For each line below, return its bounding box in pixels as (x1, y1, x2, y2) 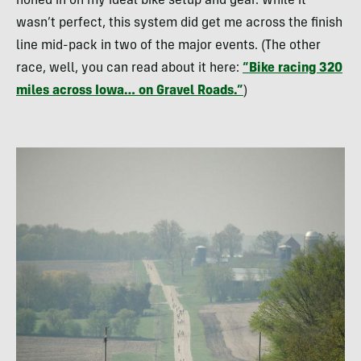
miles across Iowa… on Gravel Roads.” (16, 85, 243, 98)
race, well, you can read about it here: (16, 62, 243, 75)
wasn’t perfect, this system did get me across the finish (16, 17, 342, 30)
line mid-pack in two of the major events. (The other (16, 39, 321, 52)
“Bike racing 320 (243, 62, 342, 75)
